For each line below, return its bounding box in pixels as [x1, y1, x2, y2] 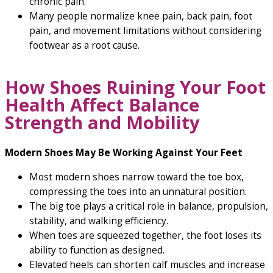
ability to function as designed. [29, 243, 165, 257]
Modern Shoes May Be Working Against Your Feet [5, 146, 243, 160]
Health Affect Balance [5, 92, 199, 117]
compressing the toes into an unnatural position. [29, 184, 247, 198]
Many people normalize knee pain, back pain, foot [29, 9, 252, 23]
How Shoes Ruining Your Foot [5, 74, 266, 99]
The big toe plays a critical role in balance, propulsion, [29, 199, 268, 213]
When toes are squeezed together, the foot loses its [29, 228, 261, 242]
